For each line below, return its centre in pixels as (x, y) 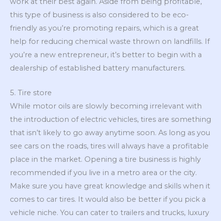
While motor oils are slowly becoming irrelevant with (106, 106)
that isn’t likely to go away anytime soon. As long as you (110, 133)
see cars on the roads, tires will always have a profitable (109, 146)
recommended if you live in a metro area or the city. (103, 173)
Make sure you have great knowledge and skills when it (110, 186)
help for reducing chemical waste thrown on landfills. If (110, 41)
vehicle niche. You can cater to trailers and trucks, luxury (110, 213)
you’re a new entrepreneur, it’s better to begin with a (106, 55)
